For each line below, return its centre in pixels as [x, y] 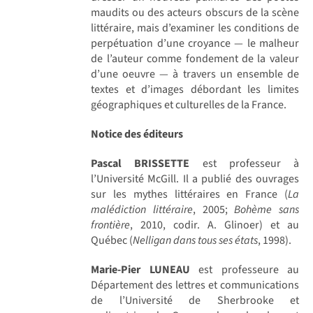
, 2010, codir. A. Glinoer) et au [214, 225]
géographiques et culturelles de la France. [189, 104]
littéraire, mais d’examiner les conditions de [195, 28]
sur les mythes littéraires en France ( [189, 194]
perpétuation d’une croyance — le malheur [195, 43]
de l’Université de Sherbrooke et [195, 300]
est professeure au [244, 269]
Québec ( [112, 240]
